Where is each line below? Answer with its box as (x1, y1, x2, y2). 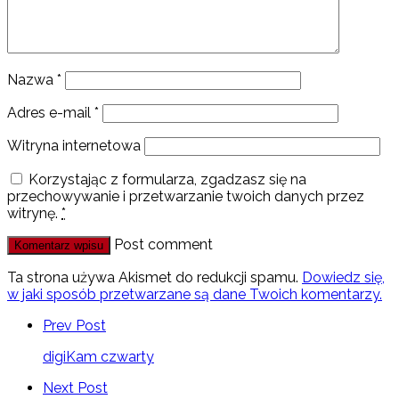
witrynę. (7, 204, 61, 222)
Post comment (114, 235, 213, 253)
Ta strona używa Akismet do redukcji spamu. (7, 268, 302, 286)
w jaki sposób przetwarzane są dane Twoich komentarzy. (7, 285, 382, 303)
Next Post (43, 379, 108, 396)
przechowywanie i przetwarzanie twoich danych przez (7, 187, 364, 205)
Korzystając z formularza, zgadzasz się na (28, 170, 306, 188)
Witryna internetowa (7, 136, 141, 154)
